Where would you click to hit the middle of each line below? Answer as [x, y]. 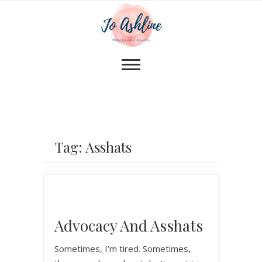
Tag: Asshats [93, 146]
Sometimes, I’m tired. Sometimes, [123, 248]
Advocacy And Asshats [129, 225]
